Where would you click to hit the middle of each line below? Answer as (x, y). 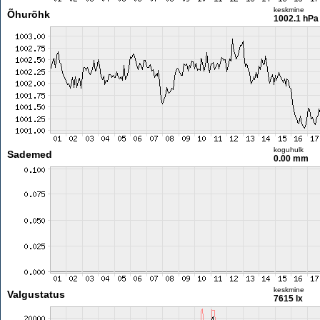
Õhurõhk (28, 14)
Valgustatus (36, 294)
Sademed (29, 154)
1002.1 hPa (296, 19)
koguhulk (288, 150)
